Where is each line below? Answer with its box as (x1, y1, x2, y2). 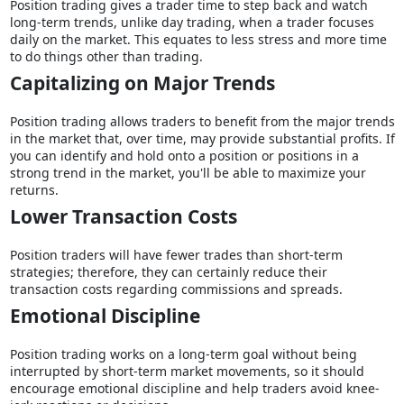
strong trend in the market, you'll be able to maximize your (9, 164, 366, 182)
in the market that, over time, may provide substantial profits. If (9, 130, 395, 148)
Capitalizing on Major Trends (9, 70, 275, 96)
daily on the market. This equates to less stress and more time (9, 31, 387, 49)
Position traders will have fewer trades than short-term (9, 246, 343, 264)
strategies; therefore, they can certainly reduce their (9, 263, 327, 281)
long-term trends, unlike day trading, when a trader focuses (9, 14, 374, 32)
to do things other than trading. (9, 48, 203, 66)
